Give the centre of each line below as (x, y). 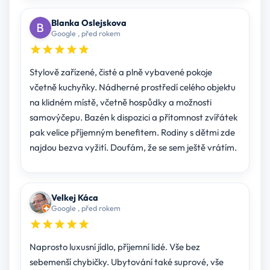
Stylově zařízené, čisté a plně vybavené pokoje (121, 72)
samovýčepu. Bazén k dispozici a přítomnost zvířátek (133, 118)
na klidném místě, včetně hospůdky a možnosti (120, 102)
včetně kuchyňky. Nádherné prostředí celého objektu (132, 87)
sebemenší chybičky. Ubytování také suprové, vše (126, 262)
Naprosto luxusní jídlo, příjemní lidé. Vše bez (115, 247)
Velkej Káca (74, 198)
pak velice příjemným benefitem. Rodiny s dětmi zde (95, 133)
